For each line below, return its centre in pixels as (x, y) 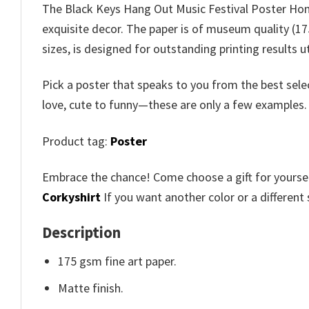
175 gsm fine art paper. (118, 261)
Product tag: (76, 141)
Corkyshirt (71, 197)
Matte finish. (91, 288)
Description (81, 233)
